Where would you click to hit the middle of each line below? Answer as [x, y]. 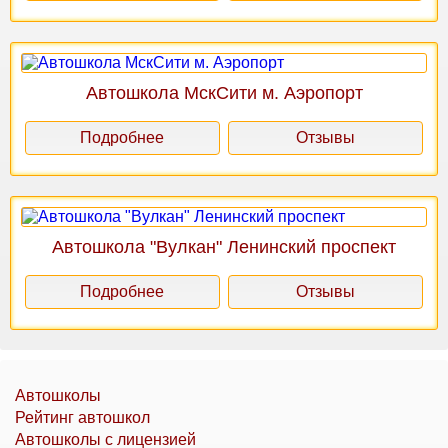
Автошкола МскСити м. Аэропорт [224, 92]
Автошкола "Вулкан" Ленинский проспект [224, 246]
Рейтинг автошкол [82, 417]
